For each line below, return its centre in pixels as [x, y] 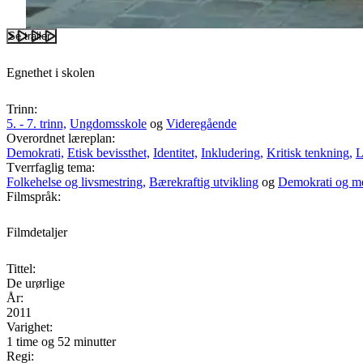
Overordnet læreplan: [61, 138]
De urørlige [36, 284]
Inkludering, [232, 152]
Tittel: [21, 269]
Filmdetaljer [37, 233]
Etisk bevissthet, [109, 152]
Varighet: [30, 327]
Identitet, [175, 152]
